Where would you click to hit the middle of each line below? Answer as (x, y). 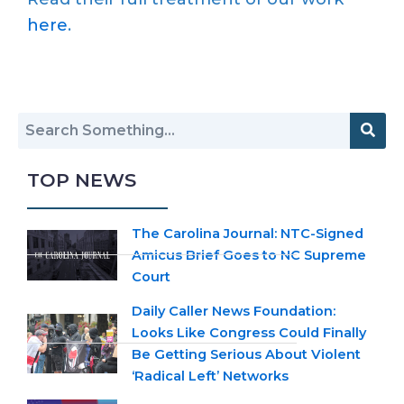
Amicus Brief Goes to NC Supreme (249, 255)
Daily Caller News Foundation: (234, 311)
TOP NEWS (82, 179)
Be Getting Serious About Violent (246, 354)
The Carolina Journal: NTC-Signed (248, 233)
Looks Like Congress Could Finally (249, 332)
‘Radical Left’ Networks (210, 376)
